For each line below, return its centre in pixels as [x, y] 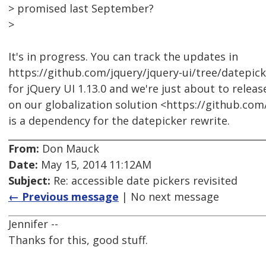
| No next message [169, 197]
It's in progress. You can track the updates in [123, 57]
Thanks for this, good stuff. [78, 240]
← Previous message [64, 197]
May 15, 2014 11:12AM [95, 165]
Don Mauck [69, 149]
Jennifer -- [33, 224]
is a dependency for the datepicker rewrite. [119, 121]
